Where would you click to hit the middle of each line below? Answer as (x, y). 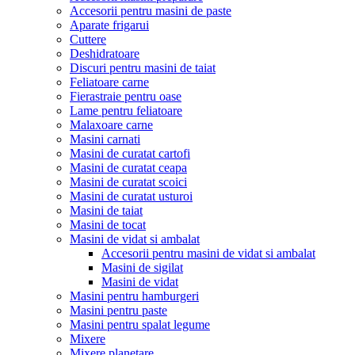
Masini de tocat (108, 225)
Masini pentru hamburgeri (134, 296)
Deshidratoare (105, 53)
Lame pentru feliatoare (126, 111)
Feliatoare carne (109, 82)
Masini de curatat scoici (128, 182)
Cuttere (88, 39)
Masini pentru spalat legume (140, 324)
